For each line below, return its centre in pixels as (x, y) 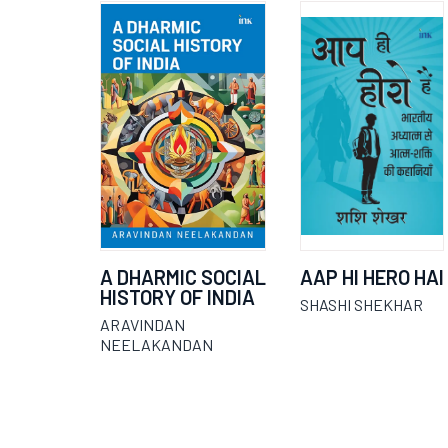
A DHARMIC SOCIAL (183, 277)
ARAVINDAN (142, 324)
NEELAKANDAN (156, 344)
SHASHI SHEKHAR (361, 304)
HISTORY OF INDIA (177, 297)
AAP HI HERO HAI (372, 277)
